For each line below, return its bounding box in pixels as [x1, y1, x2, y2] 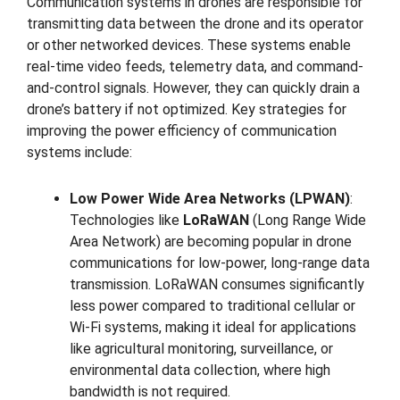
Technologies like [70, 212, 183, 229]
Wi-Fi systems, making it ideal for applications [70, 319, 356, 337]
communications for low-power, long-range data [70, 254, 370, 272]
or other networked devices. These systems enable [27, 36, 351, 54]
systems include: [27, 143, 132, 161]
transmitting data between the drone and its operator [27, 14, 363, 32]
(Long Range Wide [249, 212, 366, 229]
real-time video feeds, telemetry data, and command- [27, 57, 363, 75]
